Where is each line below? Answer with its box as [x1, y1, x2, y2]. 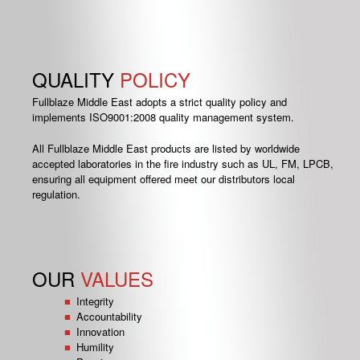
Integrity [76, 293, 114, 309]
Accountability [76, 309, 142, 324]
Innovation [76, 324, 125, 339]
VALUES [80, 264, 154, 292]
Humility [76, 339, 114, 354]
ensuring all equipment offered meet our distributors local [32, 171, 296, 186]
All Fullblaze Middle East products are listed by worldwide [32, 141, 301, 156]
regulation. [32, 186, 81, 202]
